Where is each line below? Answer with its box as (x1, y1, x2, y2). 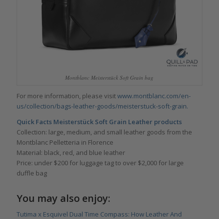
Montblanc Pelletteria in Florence (16, 138, 113, 147)
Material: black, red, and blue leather (16, 148, 125, 157)
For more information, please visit (16, 91, 117, 101)
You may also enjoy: (16, 192, 110, 205)
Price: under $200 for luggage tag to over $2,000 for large (16, 158, 184, 168)
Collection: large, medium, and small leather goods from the (16, 128, 192, 137)
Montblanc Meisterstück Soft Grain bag (65, 74, 154, 82)
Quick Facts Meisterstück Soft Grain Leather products (16, 117, 182, 127)
